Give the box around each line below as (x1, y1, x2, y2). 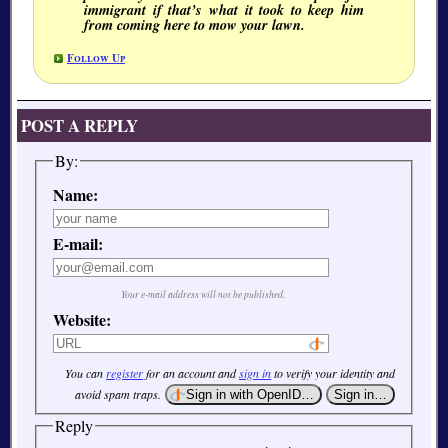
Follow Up (67, 48, 125, 66)
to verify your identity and (271, 365, 395, 382)
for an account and (143, 365, 239, 382)
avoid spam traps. (75, 386, 161, 403)
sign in (239, 365, 271, 382)
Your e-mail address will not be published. (121, 288, 286, 302)
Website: (53, 308, 111, 332)
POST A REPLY (21, 113, 139, 139)
